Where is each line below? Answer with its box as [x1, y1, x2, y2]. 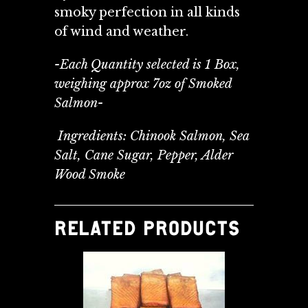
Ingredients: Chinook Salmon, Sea [58, 128, 249, 144]
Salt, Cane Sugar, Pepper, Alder [54, 147, 233, 163]
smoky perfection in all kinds [54, 4, 240, 20]
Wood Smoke [54, 166, 125, 182]
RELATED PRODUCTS [54, 213, 241, 243]
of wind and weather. [54, 23, 188, 39]
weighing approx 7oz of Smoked [54, 76, 232, 91]
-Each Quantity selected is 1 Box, [54, 56, 240, 72]
